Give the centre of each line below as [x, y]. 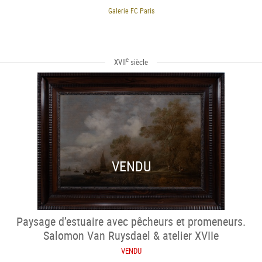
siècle [138, 62]
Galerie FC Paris [131, 10]
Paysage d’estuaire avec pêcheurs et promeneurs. [131, 222]
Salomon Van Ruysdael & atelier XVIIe [131, 236]
